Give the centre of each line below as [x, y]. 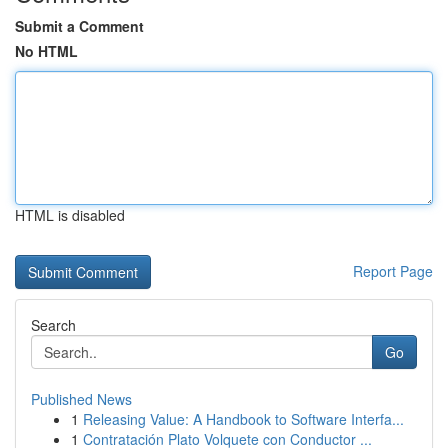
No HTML [46, 51]
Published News [81, 399]
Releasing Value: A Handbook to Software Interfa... [243, 419]
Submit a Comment [79, 26]
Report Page [393, 271]
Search [53, 325]
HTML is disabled [70, 215]
